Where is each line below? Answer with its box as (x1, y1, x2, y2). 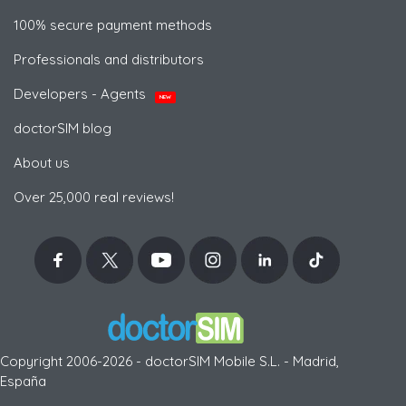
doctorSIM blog (14, 119, 111, 137)
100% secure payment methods (14, 15, 212, 34)
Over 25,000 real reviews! (14, 188, 174, 206)
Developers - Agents (14, 84, 150, 102)
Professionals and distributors (14, 50, 204, 68)
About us (14, 153, 70, 171)
